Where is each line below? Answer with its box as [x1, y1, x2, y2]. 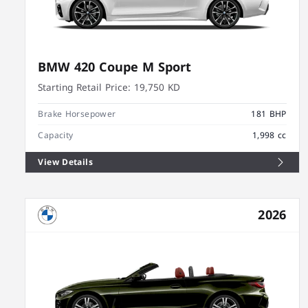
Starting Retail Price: [38, 78, 131, 96]
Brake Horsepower [38, 106, 116, 122]
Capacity [38, 127, 74, 143]
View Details [38, 154, 93, 170]
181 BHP [251, 106, 287, 122]
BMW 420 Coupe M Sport [38, 56, 192, 80]
